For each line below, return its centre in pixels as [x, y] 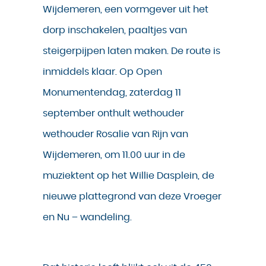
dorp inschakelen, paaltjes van [115, 31]
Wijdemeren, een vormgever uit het [126, 10]
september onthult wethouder [113, 114]
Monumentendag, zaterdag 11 [112, 93]
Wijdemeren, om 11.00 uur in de [114, 155]
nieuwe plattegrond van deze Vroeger [132, 197]
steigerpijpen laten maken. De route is [132, 51]
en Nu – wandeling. [87, 218]
